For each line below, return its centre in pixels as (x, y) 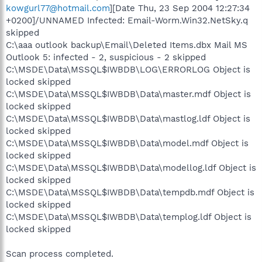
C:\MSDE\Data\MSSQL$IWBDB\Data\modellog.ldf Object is (131, 168)
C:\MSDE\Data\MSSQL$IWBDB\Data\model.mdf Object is (127, 143)
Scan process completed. (60, 254)
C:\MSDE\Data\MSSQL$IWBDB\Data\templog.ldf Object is (129, 217)
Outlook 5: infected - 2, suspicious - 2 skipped (106, 57)
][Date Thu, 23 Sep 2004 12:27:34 (180, 8)
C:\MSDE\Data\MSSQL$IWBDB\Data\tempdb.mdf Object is (130, 192)
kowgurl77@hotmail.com (58, 8)
